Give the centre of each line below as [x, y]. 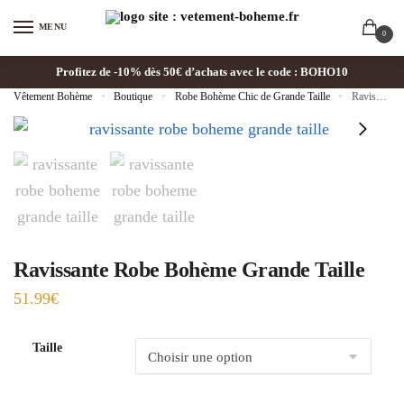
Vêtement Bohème [53, 96]
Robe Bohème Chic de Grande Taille [252, 96]
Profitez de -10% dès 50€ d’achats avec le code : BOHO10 [202, 71]
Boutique [133, 96]
